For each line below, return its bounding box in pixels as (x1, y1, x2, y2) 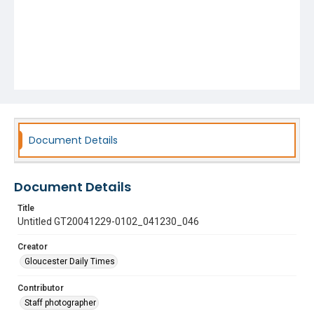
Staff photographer (25, 298, 96, 308)
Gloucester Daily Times (25, 257, 115, 266)
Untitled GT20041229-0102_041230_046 (18, 216, 199, 227)
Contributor (18, 283, 64, 293)
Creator (18, 242, 48, 252)
